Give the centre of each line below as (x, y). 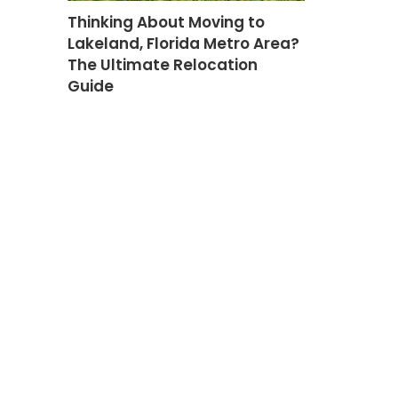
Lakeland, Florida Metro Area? (183, 43)
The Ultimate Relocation (162, 64)
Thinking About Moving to (166, 22)
